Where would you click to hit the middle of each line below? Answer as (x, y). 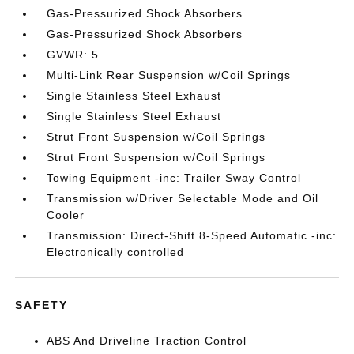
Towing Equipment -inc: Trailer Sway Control (174, 177)
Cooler (66, 215)
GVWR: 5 (73, 54)
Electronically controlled (116, 252)
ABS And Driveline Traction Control (147, 340)
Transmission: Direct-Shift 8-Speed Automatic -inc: (192, 235)
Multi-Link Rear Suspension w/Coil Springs (169, 75)
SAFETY (42, 305)
